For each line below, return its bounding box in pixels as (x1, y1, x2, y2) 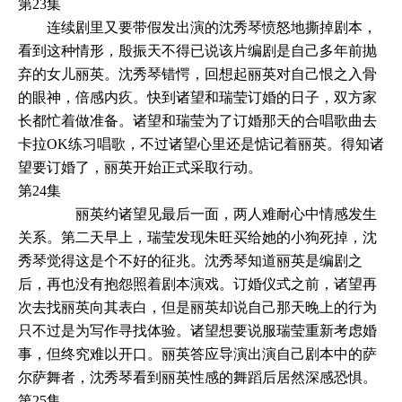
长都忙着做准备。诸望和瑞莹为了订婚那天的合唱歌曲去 (18, 112, 377, 128)
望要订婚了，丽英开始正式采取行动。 (18, 159, 262, 175)
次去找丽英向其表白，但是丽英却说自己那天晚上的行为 (18, 299, 377, 315)
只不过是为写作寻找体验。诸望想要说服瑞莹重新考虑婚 (18, 322, 377, 338)
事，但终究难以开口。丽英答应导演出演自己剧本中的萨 (18, 345, 377, 362)
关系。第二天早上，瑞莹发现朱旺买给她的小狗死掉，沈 (18, 229, 377, 245)
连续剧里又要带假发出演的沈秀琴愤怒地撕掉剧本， (18, 19, 377, 35)
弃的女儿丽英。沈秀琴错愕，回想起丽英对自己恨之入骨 (18, 66, 377, 82)
